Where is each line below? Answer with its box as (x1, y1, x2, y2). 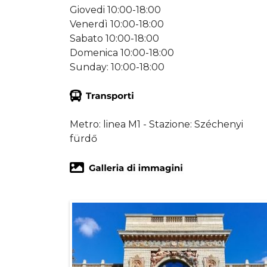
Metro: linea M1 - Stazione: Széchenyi (70, 118, 243, 130)
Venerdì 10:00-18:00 (70, 18, 164, 30)
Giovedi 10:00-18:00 (70, 4, 161, 15)
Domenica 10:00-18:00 (70, 46, 174, 58)
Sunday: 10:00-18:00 (70, 61, 164, 73)
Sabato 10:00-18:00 (70, 32, 159, 44)
